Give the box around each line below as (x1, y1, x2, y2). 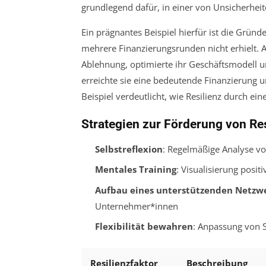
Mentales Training (94, 163, 176, 176)
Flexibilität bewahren (94, 220, 193, 233)
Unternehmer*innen (94, 199, 178, 212)
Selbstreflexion (94, 142, 163, 155)
